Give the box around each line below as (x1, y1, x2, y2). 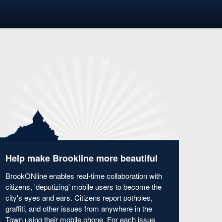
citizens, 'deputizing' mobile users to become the (5, 181, 162, 192)
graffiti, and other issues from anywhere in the (5, 203, 152, 214)
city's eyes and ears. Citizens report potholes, (5, 192, 153, 203)
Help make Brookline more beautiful (5, 152, 158, 165)
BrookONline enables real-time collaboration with (5, 170, 162, 181)
